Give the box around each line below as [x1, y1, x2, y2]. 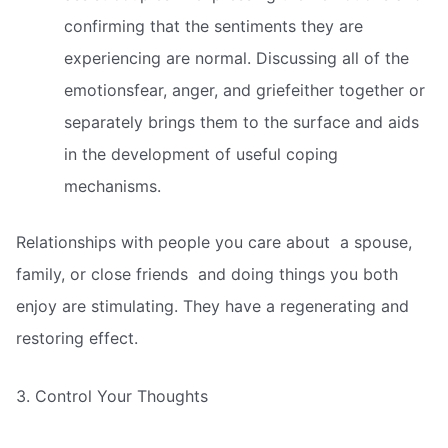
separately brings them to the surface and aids [64, 112, 419, 133]
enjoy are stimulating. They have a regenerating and [16, 296, 409, 317]
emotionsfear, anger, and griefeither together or [64, 80, 425, 101]
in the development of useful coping [64, 144, 338, 165]
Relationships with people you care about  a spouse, [16, 232, 412, 253]
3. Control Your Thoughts [16, 386, 208, 406]
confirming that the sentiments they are [64, 16, 363, 37]
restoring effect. [16, 328, 138, 349]
